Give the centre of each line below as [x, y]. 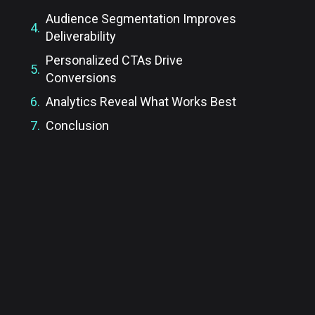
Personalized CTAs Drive [114, 60]
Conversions [81, 78]
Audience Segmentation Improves [141, 19]
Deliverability [81, 36]
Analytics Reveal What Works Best [141, 102]
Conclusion [77, 126]
